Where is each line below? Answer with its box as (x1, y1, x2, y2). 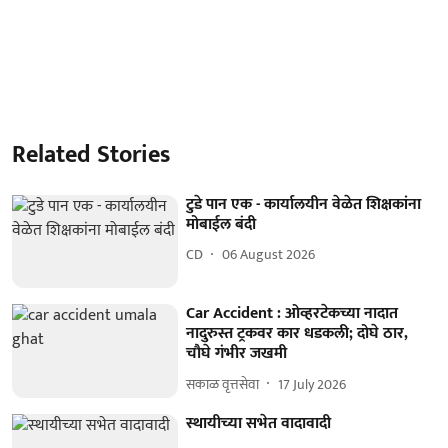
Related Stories (12, 134, 170, 175)
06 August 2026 (222, 243, 316, 266)
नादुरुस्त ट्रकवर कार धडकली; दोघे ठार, (186, 320, 409, 348)
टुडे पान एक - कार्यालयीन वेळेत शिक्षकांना (186, 190, 422, 218)
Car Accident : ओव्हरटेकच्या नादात (186, 300, 399, 328)
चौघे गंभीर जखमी (186, 340, 288, 368)
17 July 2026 (278, 372, 347, 396)
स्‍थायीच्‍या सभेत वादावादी (186, 409, 332, 437)
